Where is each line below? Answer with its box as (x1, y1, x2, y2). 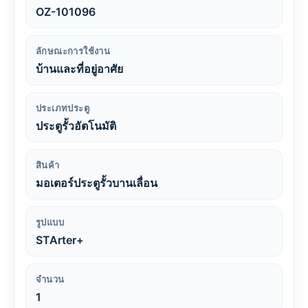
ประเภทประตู (36, 102, 89, 113)
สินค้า (36, 159, 60, 170)
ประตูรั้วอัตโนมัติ (36, 119, 116, 133)
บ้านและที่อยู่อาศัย (36, 62, 123, 76)
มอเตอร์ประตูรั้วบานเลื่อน (36, 176, 157, 190)
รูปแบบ (36, 217, 64, 228)
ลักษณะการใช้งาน (36, 45, 111, 56)
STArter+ (36, 233, 84, 247)
